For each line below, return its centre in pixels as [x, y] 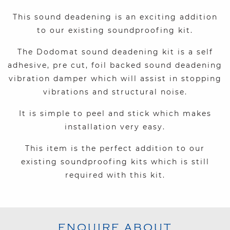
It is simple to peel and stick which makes [115, 114]
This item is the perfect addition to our [115, 149]
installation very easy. [115, 127]
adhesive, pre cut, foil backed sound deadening [115, 65]
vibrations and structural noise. [115, 92]
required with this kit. [115, 175]
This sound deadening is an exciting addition [115, 17]
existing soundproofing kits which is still [115, 162]
